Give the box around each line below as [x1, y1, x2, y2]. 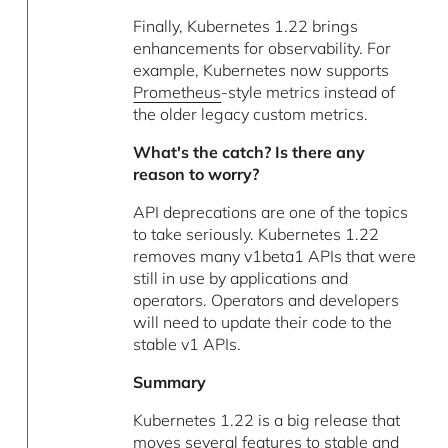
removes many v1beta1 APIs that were [133, 246, 417, 267]
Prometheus [133, 82, 222, 103]
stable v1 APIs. [133, 334, 242, 355]
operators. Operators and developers [133, 290, 400, 311]
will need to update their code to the [133, 312, 393, 333]
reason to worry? [133, 164, 260, 185]
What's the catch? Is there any [133, 142, 366, 163]
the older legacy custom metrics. [133, 104, 369, 125]
